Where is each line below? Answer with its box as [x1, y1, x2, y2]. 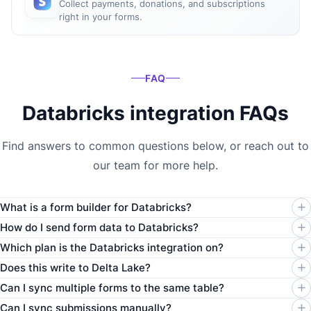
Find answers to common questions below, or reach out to [2, 138, 309, 153]
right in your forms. [59, 10, 142, 22]
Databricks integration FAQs [22, 101, 289, 125]
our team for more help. [93, 158, 218, 172]
